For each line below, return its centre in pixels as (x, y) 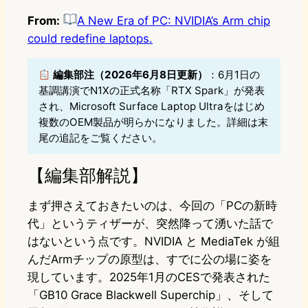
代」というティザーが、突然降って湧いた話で (150, 224)
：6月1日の (234, 75)
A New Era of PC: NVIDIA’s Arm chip (174, 21)
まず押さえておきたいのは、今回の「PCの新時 (152, 206)
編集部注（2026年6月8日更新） (131, 75)
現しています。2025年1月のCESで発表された (149, 277)
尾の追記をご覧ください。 (100, 138)
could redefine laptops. (90, 39)
